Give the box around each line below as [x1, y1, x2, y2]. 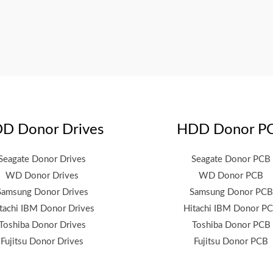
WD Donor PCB [199, 171, 263, 181]
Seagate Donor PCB [191, 155, 271, 165]
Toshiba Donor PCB [191, 221, 271, 230]
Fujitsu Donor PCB [194, 237, 268, 247]
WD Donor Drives [5, 171, 79, 181]
